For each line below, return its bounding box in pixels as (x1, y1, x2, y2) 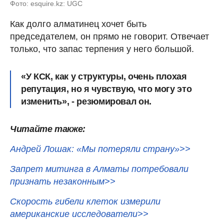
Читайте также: (10, 124, 85, 134)
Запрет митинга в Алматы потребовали (10, 164, 188, 174)
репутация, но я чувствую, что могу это (21, 84, 192, 94)
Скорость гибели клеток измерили (10, 196, 160, 207)
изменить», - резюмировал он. (21, 96, 151, 107)
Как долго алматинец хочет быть (10, 19, 146, 29)
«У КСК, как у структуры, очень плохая (21, 71, 187, 82)
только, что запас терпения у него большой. (10, 44, 194, 54)
